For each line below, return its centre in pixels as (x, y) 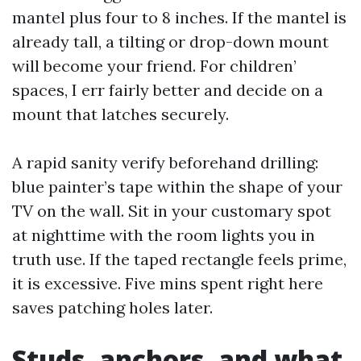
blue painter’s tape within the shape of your (177, 187)
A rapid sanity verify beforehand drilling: (165, 162)
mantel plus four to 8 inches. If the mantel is (179, 17)
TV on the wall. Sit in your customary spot (172, 211)
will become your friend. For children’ (154, 66)
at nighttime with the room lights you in (164, 235)
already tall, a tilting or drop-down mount (170, 41)
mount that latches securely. (120, 114)
